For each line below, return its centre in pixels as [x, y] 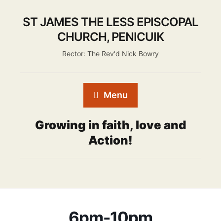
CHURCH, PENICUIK [110, 37]
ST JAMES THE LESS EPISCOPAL [110, 22]
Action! [110, 140]
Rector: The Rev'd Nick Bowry [110, 54]
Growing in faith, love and [110, 125]
